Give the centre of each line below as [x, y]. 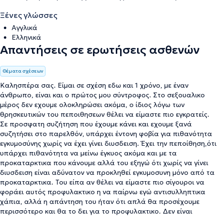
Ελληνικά [26, 37]
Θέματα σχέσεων [23, 71]
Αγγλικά [24, 27]
